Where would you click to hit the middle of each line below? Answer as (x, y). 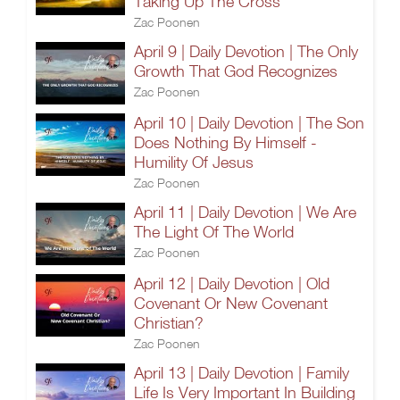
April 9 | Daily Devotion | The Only (246, 51)
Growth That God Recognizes (236, 71)
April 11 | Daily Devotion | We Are (245, 212)
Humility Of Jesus (194, 162)
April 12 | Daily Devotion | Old (232, 283)
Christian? (169, 323)
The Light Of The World (214, 232)
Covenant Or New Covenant (231, 303)
